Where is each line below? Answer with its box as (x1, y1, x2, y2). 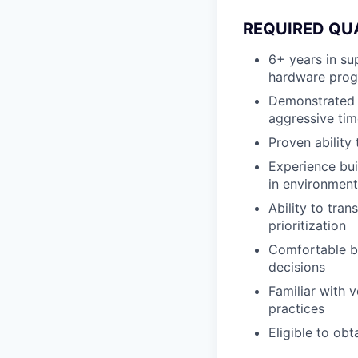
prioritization (268, 217, 346, 234)
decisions (268, 259, 325, 276)
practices (268, 300, 324, 317)
